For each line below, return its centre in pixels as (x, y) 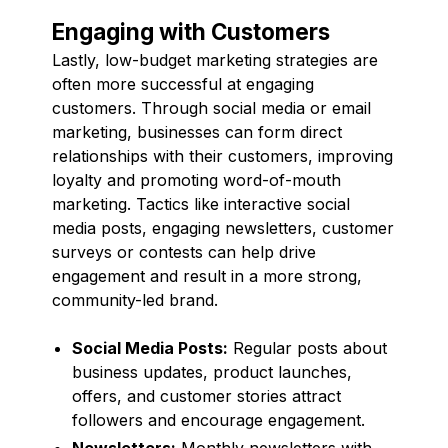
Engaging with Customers (191, 31)
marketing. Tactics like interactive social (201, 203)
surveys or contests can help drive (184, 251)
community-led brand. (135, 299)
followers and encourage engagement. (218, 419)
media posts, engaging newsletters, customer (223, 227)
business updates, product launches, (212, 371)
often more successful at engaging (183, 83)
